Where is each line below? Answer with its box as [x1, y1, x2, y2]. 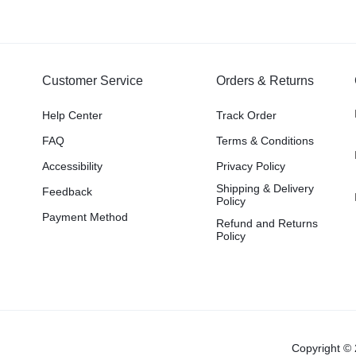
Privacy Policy [215, 160, 285, 172]
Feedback [41, 185, 92, 198]
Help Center [41, 109, 103, 122]
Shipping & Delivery [215, 182, 314, 195]
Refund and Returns [215, 217, 318, 230]
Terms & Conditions [215, 134, 314, 147]
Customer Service [41, 74, 143, 87]
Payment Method [41, 211, 128, 223]
